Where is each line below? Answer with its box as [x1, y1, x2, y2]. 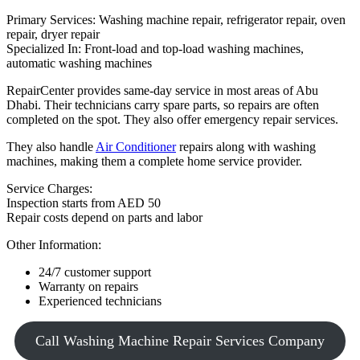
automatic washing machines [6, 55, 152, 70]
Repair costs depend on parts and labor [6, 210, 202, 224]
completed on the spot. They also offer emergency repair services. [6, 112, 338, 126]
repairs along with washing [176, 139, 316, 153]
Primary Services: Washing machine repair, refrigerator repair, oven [6, 12, 346, 27]
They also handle [6, 139, 96, 153]
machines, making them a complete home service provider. [6, 153, 302, 168]
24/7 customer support [39, 264, 151, 279]
